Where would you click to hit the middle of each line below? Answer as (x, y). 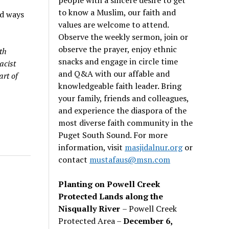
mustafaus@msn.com (130, 159)
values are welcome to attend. (114, 24)
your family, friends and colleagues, (124, 98)
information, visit (92, 147)
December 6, (148, 221)
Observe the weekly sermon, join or (123, 37)
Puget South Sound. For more (113, 135)
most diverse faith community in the (126, 122)
